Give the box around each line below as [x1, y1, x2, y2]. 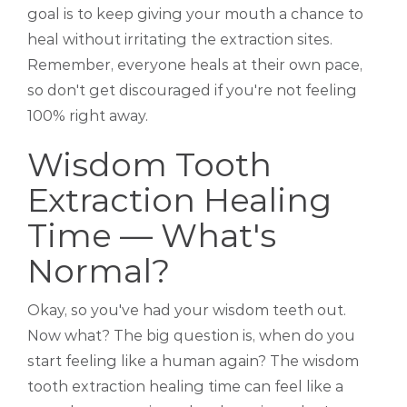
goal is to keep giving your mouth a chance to [27, 5, 363, 24]
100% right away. [27, 107, 148, 125]
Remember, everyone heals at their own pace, [27, 56, 362, 74]
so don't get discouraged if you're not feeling [27, 82, 357, 100]
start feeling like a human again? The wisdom [27, 352, 359, 371]
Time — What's [27, 215, 276, 256]
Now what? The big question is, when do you [27, 327, 355, 345]
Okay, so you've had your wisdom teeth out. [27, 302, 346, 320]
